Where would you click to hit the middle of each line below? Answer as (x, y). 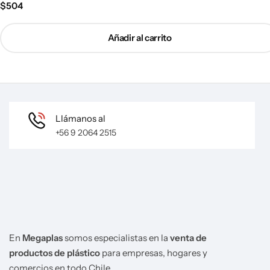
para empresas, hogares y (154, 253)
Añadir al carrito (140, 38)
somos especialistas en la (116, 237)
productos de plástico (55, 253)
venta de (188, 237)
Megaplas (42, 237)
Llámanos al (80, 118)
